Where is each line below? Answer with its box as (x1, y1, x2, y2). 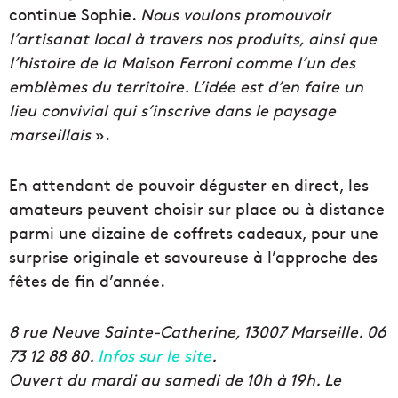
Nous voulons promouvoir (140, 2, 330, 25)
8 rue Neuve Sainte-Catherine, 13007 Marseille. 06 (9, 319, 386, 342)
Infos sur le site (98, 343, 211, 366)
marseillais (9, 122, 91, 145)
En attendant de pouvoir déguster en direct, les (9, 172, 369, 195)
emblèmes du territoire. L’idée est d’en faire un (9, 74, 363, 97)
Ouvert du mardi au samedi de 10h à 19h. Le (9, 367, 341, 390)
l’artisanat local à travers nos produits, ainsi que (9, 26, 377, 49)
